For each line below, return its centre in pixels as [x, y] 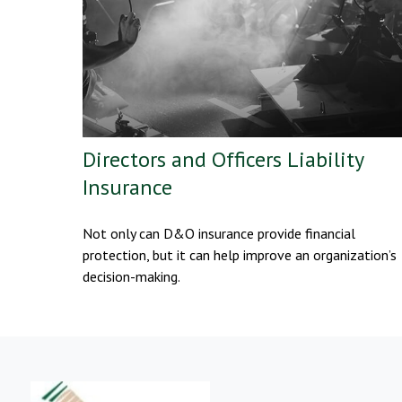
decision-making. [131, 277]
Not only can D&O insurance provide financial [219, 234]
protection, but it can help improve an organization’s [240, 255]
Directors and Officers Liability [223, 160]
